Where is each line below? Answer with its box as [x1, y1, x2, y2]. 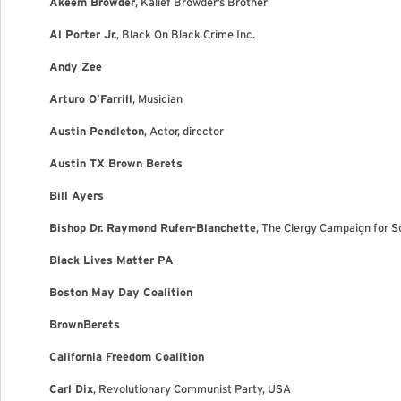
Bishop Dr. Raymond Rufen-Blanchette [49, 221, 256, 235]
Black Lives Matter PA [49, 253, 174, 267]
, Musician [132, 92, 183, 106]
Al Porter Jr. [49, 28, 116, 41]
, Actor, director [144, 124, 224, 138]
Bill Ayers [49, 189, 104, 202]
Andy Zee [49, 60, 102, 73]
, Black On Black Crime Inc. [116, 28, 255, 41]
